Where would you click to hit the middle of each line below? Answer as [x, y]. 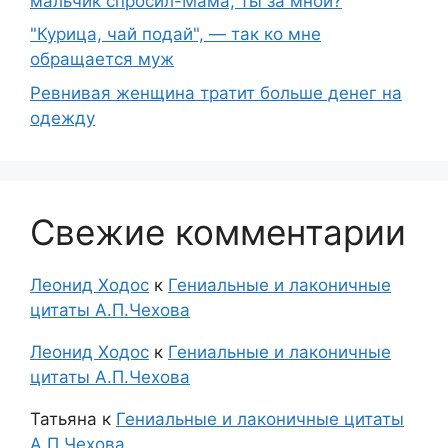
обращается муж [102, 59]
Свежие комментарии [218, 231]
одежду [62, 117]
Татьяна [63, 418]
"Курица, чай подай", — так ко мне [175, 34]
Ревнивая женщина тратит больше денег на [216, 92]
